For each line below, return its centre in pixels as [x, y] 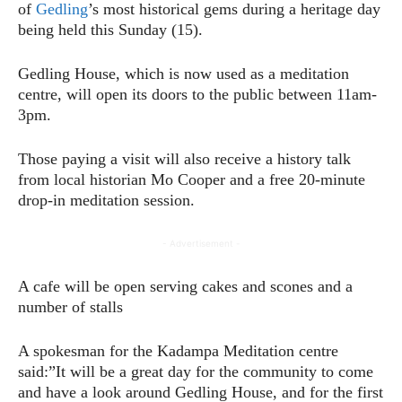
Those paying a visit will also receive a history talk [184, 158]
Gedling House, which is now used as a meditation [184, 73]
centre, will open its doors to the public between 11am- [197, 94]
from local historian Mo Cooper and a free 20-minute [192, 179]
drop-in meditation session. [106, 200]
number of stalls [70, 306]
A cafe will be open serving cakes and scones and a [185, 286]
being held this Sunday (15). [110, 29]
